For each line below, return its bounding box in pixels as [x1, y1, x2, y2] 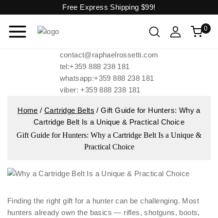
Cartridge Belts [44, 106, 94, 114]
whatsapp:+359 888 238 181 [59, 74, 154, 82]
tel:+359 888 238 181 [59, 62, 130, 71]
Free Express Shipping [62, 3, 142, 11]
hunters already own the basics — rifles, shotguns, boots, [7, 208, 200, 217]
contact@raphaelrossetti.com [59, 51, 159, 59]
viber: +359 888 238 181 [59, 86, 141, 94]
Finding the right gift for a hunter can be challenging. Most [7, 197, 199, 205]
